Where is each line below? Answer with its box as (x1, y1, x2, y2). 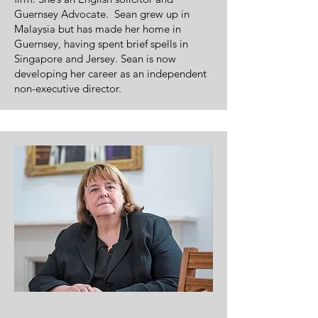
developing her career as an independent (14, 67, 207, 80)
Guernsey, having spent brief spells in (14, 37, 188, 50)
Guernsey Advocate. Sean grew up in (14, 7, 190, 21)
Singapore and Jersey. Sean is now (14, 52, 176, 65)
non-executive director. (14, 82, 121, 95)
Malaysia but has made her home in (14, 22, 181, 35)
